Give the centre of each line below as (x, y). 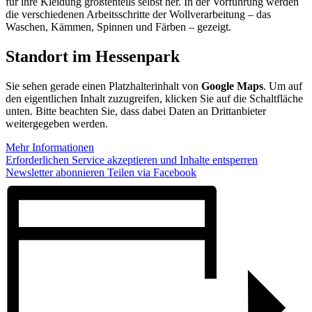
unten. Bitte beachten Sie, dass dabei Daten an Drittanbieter (136, 111)
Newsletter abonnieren (55, 173)
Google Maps (232, 86)
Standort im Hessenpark (93, 57)
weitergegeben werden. (57, 124)
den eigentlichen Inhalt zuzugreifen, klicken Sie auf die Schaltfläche (154, 99)
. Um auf (283, 86)
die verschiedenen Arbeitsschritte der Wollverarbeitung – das (138, 15)
